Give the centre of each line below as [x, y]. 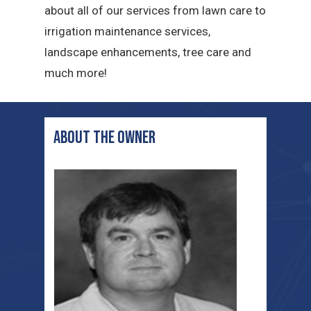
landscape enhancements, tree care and [148, 52]
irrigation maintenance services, [128, 31]
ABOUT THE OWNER [105, 137]
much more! [76, 73]
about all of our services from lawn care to [155, 10]
